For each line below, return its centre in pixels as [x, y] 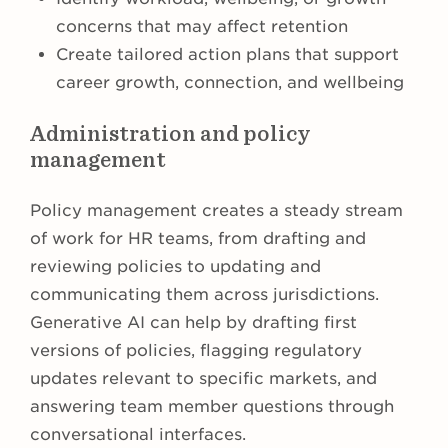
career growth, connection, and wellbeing [230, 83]
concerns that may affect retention [202, 27]
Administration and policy [170, 134]
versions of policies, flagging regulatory [196, 351]
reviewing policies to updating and [175, 267]
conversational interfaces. [138, 435]
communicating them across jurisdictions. [204, 295]
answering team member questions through [212, 407]
